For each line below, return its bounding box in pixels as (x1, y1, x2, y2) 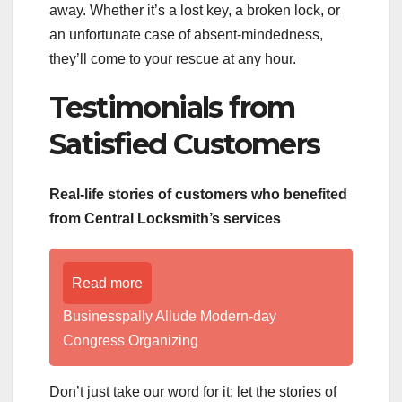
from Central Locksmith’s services (49, 211, 281, 227)
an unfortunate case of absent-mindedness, (49, 26, 323, 42)
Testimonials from (49, 89, 295, 125)
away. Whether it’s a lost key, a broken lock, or (49, 2, 340, 18)
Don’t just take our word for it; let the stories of (49, 384, 336, 400)
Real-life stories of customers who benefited (49, 187, 347, 203)
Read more (72, 275, 143, 292)
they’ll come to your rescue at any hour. (49, 50, 296, 66)
